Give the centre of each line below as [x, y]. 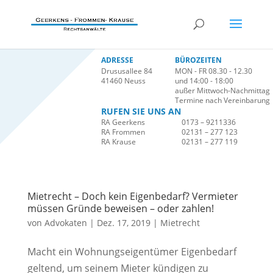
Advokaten [66, 223]
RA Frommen [123, 132]
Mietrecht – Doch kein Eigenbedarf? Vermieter [133, 196]
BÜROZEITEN [198, 60]
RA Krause [118, 142]
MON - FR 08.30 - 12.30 [213, 71]
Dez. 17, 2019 [123, 223]
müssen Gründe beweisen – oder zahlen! [120, 208]
